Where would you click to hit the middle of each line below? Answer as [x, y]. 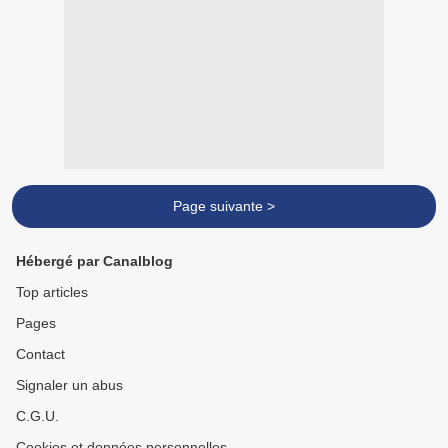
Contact [40, 354]
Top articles [52, 292]
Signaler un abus [69, 385]
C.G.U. [37, 416]
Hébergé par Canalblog [94, 261]
